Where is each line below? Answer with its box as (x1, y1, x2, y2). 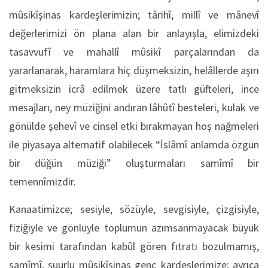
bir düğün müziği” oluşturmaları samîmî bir (9, 156, 259, 170)
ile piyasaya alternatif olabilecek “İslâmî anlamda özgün (9, 138, 259, 151)
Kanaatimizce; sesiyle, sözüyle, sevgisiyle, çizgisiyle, (9, 202, 259, 216)
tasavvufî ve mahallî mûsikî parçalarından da (9, 45, 259, 59)
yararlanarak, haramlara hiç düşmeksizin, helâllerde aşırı (9, 63, 259, 77)
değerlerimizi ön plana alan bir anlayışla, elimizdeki (9, 26, 259, 40)
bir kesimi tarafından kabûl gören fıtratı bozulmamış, (9, 239, 259, 253)
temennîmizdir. (9, 175, 76, 188)
